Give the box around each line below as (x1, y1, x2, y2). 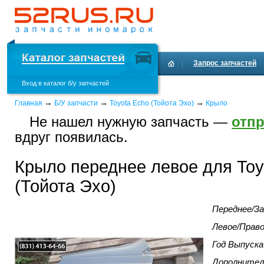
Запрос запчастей (193, 59, 256, 67)
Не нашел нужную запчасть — (29, 114, 232, 130)
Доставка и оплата (169, 82, 231, 91)
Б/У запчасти (54, 99, 98, 107)
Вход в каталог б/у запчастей (22, 80, 109, 87)
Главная (15, 99, 42, 107)
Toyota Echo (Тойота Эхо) (110, 99, 194, 107)
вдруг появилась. (15, 129, 128, 145)
